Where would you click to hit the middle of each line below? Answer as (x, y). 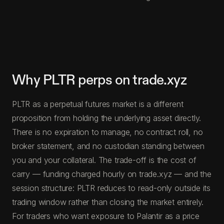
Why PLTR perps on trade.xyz (99, 80)
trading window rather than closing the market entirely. (108, 202)
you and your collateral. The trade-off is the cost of (104, 160)
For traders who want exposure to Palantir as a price (106, 216)
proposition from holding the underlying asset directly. (107, 118)
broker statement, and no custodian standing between (108, 146)
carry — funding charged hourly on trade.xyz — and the (112, 174)
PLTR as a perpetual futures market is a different (98, 104)
